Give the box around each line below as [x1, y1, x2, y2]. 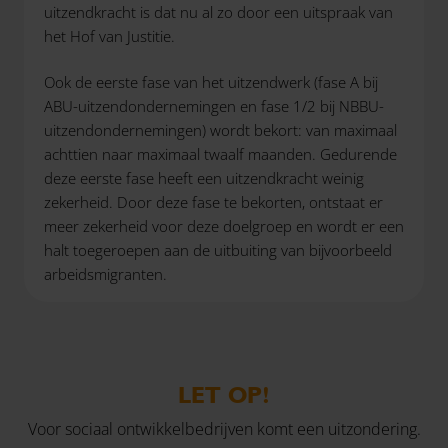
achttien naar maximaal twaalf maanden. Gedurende [44, 144, 397, 164]
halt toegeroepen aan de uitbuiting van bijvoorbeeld [44, 240, 392, 260]
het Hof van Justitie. [44, 25, 175, 46]
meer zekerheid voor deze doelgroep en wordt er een [44, 216, 404, 236]
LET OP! [178, 380, 270, 409]
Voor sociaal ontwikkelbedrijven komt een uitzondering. [27, 418, 421, 440]
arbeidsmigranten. [44, 264, 167, 284]
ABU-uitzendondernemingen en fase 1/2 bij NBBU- [44, 96, 384, 116]
